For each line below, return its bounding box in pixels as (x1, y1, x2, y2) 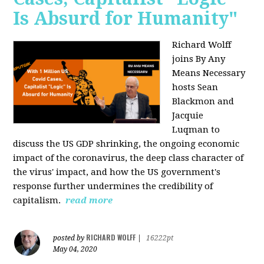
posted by (53, 233, 87, 242)
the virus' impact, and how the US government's (13, 166, 221, 177)
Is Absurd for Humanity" (13, 8, 238, 29)
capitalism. (13, 194, 64, 206)
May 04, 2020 (53, 245, 98, 253)
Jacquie (172, 110, 204, 121)
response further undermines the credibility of (13, 180, 213, 192)
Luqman (172, 124, 209, 135)
